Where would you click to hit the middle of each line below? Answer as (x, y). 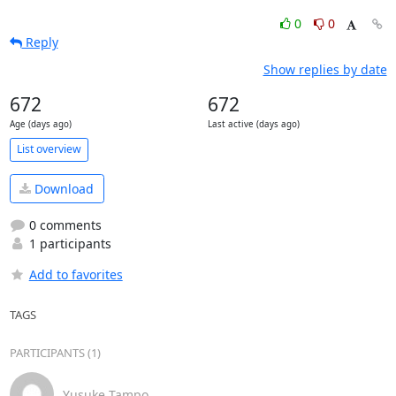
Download (62, 188)
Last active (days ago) (253, 124)
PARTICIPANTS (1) (55, 353)
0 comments (63, 225)
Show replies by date (325, 69)
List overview (49, 149)
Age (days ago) (40, 124)
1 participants (68, 244)
